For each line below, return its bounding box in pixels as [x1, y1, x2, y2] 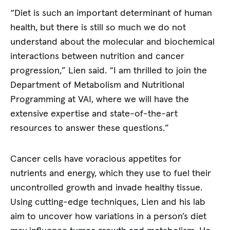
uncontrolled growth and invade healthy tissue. [10, 183, 203, 193]
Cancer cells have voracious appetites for [10, 154, 182, 164]
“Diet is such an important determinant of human [10, 9, 213, 18]
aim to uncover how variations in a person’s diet [10, 212, 207, 221]
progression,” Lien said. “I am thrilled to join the [10, 66, 207, 76]
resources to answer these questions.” [10, 124, 169, 133]
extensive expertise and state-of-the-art [10, 109, 178, 119]
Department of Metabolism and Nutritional [10, 81, 185, 90]
